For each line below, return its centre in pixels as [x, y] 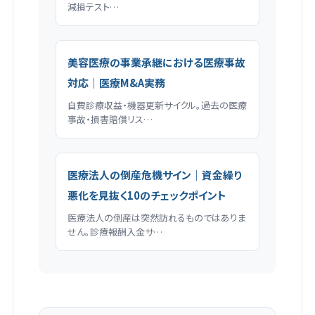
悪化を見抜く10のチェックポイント [147, 195]
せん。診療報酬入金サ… [115, 232]
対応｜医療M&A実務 [116, 83]
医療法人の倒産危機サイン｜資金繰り [154, 175]
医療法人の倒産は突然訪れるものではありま [156, 218]
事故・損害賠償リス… [110, 120]
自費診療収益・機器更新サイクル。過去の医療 [157, 105]
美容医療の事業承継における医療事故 [156, 63]
